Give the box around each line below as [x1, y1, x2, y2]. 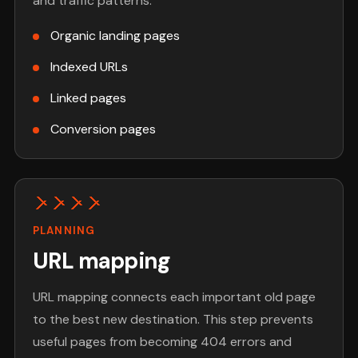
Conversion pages [50, 121, 156, 138]
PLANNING [33, 224, 95, 238]
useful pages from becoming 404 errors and [33, 332, 292, 350]
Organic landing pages [50, 27, 180, 45]
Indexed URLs [50, 58, 128, 76]
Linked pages [50, 89, 126, 107]
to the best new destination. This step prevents [33, 310, 314, 328]
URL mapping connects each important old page [33, 288, 316, 305]
